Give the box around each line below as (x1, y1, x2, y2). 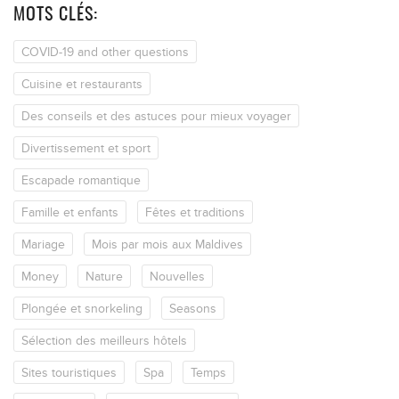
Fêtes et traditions (145, 204, 245, 220)
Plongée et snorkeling (21, 300, 142, 316)
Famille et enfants (21, 204, 118, 220)
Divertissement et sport (21, 140, 151, 156)
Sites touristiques (21, 364, 117, 380)
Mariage (21, 236, 65, 252)
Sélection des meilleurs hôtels (21, 332, 187, 348)
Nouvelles (150, 268, 205, 284)
